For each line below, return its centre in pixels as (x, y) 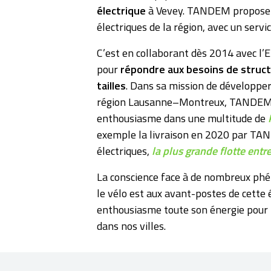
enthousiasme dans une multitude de (182, 119)
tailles (111, 86)
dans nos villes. (131, 226)
